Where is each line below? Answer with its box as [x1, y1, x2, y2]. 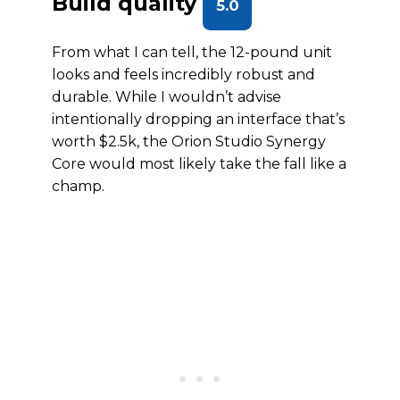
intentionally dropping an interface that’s [52, 111, 345, 128]
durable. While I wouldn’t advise [52, 88, 281, 105]
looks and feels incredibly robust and [52, 66, 315, 83]
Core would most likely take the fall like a [52, 155, 346, 172]
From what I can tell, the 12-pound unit [52, 44, 332, 61]
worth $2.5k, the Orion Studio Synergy [52, 133, 326, 150]
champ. [52, 178, 104, 195]
